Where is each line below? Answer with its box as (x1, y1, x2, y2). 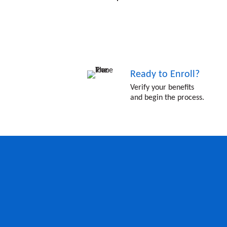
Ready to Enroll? (130, 69, 200, 80)
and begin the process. (130, 94, 205, 102)
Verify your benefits (130, 84, 195, 92)
